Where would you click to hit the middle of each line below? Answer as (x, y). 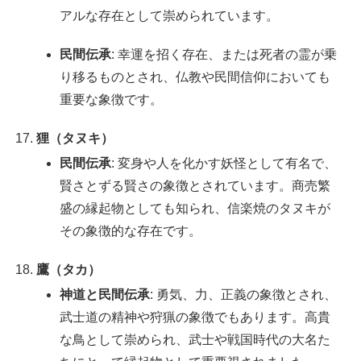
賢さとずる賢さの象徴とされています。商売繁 (195, 185)
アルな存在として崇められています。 (170, 15)
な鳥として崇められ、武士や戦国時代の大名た (195, 340)
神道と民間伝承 (105, 295)
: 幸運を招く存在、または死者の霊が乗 (224, 54)
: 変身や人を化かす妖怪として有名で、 (224, 163)
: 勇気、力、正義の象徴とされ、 (244, 295)
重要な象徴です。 (112, 99)
